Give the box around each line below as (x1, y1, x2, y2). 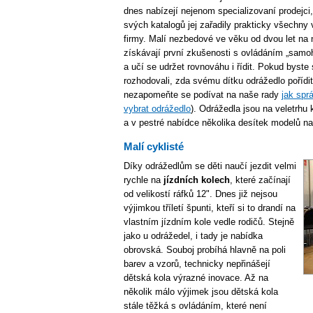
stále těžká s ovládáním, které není (124, 300, 267, 311)
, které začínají (230, 175, 291, 185)
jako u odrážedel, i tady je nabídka (124, 231, 263, 241)
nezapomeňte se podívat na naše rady (124, 89, 282, 100)
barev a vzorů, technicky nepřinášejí (124, 259, 270, 269)
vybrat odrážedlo (124, 103, 191, 114)
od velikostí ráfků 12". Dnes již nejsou (124, 189, 277, 199)
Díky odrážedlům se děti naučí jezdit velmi (124, 161, 296, 171)
